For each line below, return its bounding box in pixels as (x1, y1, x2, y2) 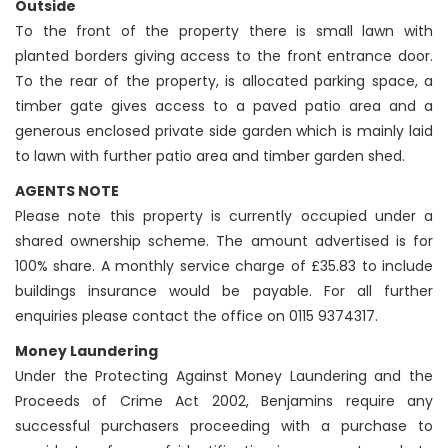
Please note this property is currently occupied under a (15, 206, 433, 227)
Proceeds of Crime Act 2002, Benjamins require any (15, 391, 433, 412)
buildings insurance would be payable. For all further (15, 281, 433, 302)
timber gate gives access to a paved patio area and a (15, 96, 433, 117)
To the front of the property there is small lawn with (15, 21, 433, 42)
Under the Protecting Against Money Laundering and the (15, 366, 433, 387)
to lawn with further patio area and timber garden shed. (15, 146, 405, 167)
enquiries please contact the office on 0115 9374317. (15, 306, 378, 327)
